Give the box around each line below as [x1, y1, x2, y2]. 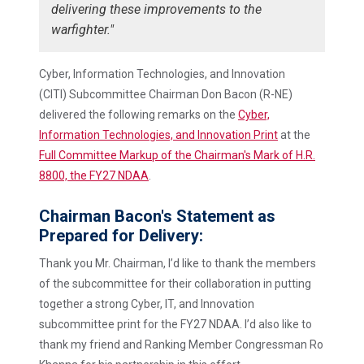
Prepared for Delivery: [39, 226, 203, 245]
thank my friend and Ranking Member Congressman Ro [39, 338, 323, 351]
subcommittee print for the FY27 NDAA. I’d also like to [39, 318, 312, 331]
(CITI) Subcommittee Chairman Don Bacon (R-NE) [39, 88, 292, 101]
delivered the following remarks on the [39, 108, 238, 121]
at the [278, 128, 310, 141]
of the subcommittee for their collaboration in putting [39, 277, 311, 290]
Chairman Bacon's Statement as [39, 206, 275, 226]
